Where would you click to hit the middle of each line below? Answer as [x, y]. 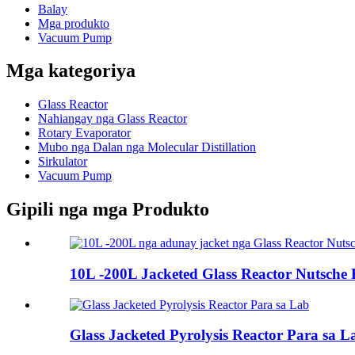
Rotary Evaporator [84, 133]
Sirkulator [63, 162]
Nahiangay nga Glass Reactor [113, 119]
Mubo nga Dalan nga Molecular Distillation [147, 147]
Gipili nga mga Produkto [108, 210]
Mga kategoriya [71, 71]
